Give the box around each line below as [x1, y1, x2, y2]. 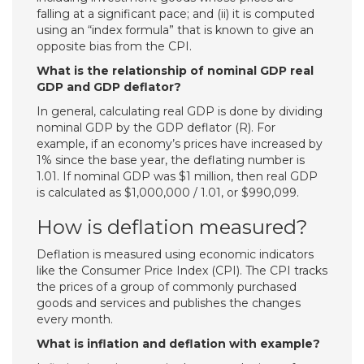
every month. [37, 312, 113, 327]
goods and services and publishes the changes [37, 296, 301, 310]
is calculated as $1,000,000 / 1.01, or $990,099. [37, 185, 299, 200]
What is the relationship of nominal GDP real [37, 63, 314, 78]
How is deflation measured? [37, 215, 308, 239]
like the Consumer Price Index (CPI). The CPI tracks [37, 263, 327, 278]
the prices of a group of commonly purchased [37, 279, 297, 294]
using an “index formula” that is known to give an [37, 23, 314, 37]
